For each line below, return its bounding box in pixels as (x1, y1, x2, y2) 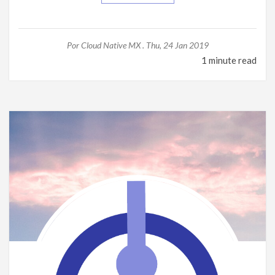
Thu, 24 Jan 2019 (145, 40, 209, 51)
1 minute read (201, 55, 257, 66)
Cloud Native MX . (80, 40, 144, 51)
